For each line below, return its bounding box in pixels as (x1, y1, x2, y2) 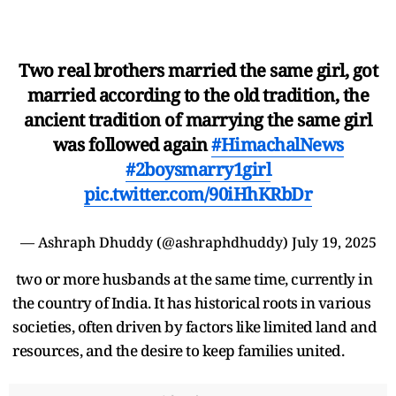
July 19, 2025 (291, 232, 377, 252)
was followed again (52, 132, 211, 156)
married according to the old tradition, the (27, 82, 369, 107)
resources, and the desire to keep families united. (12, 339, 344, 361)
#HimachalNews (211, 132, 344, 156)
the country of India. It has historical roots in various (12, 292, 370, 313)
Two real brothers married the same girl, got (19, 57, 377, 82)
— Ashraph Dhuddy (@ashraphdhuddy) (19, 232, 292, 252)
